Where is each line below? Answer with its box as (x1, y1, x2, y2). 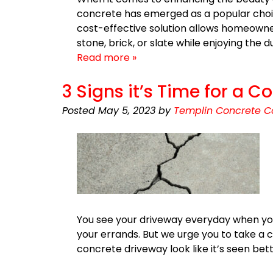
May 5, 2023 (98, 104, 155, 118)
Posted (62, 104, 98, 118)
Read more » (77, 51, 136, 65)
